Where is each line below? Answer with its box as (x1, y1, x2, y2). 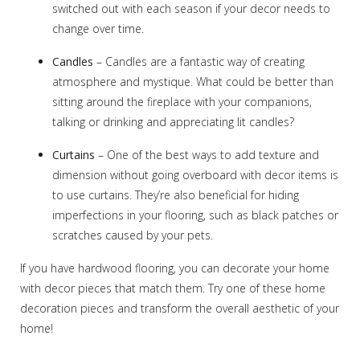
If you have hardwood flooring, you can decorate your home (20, 260, 329, 276)
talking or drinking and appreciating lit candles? (52, 113, 294, 129)
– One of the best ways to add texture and (95, 146, 319, 162)
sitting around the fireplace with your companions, (52, 93, 312, 109)
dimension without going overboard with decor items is (52, 166, 338, 182)
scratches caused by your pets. (52, 227, 213, 243)
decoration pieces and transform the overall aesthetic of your (20, 300, 339, 316)
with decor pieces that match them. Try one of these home (20, 280, 325, 296)
